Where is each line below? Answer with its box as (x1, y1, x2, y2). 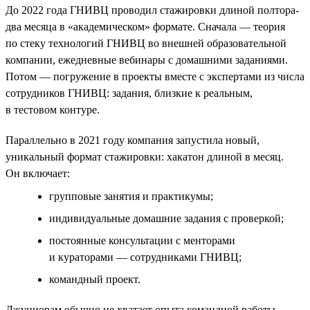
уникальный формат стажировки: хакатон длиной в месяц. (6, 150, 284, 163)
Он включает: (6, 167, 70, 179)
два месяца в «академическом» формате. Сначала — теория (6, 20, 285, 33)
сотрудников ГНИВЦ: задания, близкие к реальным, (6, 86, 253, 99)
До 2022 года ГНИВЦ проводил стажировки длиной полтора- (6, 3, 299, 16)
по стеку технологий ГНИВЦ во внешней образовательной (6, 37, 286, 49)
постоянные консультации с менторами (49, 234, 235, 246)
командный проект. (49, 273, 140, 285)
